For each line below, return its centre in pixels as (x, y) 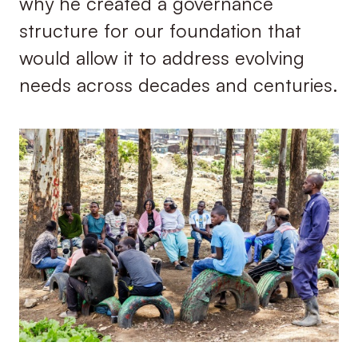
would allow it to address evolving (161, 58)
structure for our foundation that (160, 31)
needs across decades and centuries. (178, 85)
